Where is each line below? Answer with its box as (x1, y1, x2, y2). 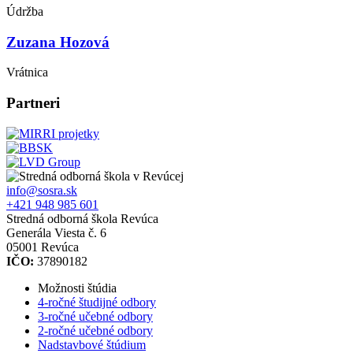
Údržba (6, 4, 43, 18)
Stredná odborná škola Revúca (6, 211, 158, 225)
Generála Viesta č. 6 (6, 225, 106, 240)
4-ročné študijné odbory (38, 295, 156, 309)
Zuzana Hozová (6, 33, 110, 50)
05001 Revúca (6, 240, 79, 254)
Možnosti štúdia (38, 281, 117, 295)
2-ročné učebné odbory (38, 323, 153, 337)
